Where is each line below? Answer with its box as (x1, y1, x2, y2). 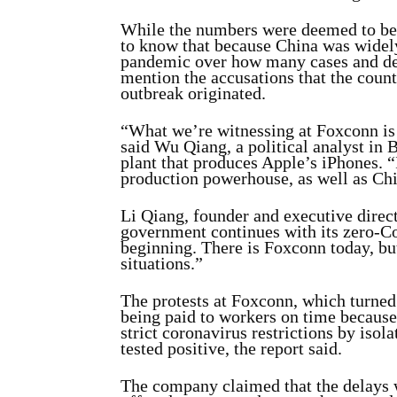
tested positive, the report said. (121, 339, 342, 358)
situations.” (121, 253, 203, 273)
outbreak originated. (121, 83, 266, 103)
